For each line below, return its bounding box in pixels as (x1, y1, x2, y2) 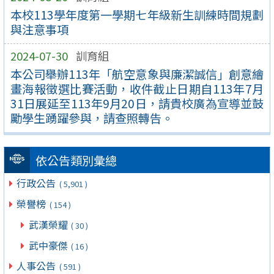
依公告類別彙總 (35, 152, 117, 169)
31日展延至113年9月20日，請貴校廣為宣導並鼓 (10, 94, 264, 112)
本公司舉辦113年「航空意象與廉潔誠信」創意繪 (10, 65, 264, 83)
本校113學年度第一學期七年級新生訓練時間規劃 (10, 6, 264, 23)
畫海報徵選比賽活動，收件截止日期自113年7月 (10, 80, 264, 97)
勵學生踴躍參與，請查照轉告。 (10, 109, 173, 127)
